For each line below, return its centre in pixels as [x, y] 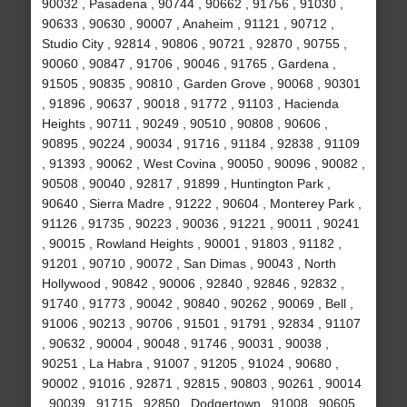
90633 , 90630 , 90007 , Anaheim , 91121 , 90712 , [188, 24]
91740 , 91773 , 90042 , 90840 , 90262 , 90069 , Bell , [197, 304]
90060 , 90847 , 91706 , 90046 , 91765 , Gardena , [189, 64]
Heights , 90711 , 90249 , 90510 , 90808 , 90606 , [184, 124]
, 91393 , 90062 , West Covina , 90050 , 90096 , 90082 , [203, 164]
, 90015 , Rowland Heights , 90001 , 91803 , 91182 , [191, 244]
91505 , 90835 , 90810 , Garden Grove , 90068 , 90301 [201, 84]
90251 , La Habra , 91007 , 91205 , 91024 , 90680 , [190, 364]
